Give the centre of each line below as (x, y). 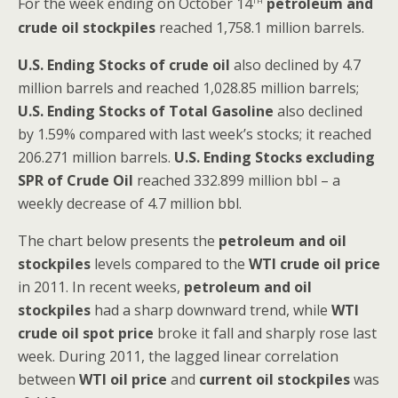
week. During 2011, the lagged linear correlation (178, 356)
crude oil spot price (88, 333)
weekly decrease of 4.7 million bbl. (130, 203)
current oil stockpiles (275, 379)
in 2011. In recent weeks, (101, 287)
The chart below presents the (118, 240)
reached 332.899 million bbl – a (237, 180)
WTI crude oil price (314, 263)
